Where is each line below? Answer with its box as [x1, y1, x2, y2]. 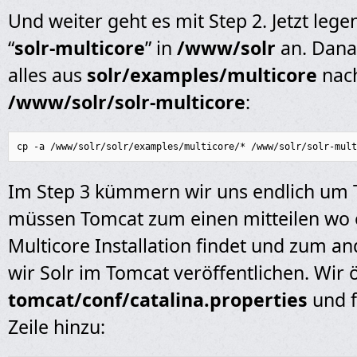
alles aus [8, 62, 87, 88]
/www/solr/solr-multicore [8, 89, 245, 115]
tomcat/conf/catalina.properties [8, 287, 308, 312]
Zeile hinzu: [8, 314, 105, 339]
